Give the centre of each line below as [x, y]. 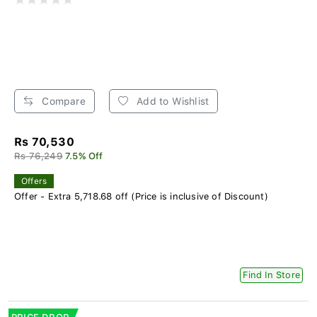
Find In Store [271, 275]
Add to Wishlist [172, 101]
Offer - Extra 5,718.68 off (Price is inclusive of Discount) [141, 196]
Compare [62, 101]
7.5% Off [84, 156]
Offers [34, 181]
